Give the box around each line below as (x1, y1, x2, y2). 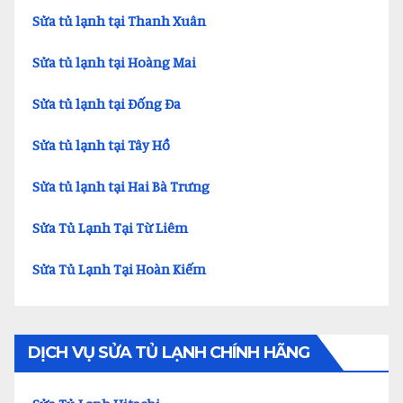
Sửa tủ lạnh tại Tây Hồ (32, 136, 170, 154)
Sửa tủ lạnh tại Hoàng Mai (32, 53, 196, 71)
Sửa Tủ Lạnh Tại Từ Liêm (32, 219, 188, 237)
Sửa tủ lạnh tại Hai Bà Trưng (32, 177, 210, 195)
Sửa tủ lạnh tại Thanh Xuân (32, 12, 206, 30)
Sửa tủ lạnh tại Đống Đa (32, 94, 181, 112)
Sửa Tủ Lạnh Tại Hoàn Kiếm (32, 260, 206, 278)
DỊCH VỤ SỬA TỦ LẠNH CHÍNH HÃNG (28, 343, 309, 363)
